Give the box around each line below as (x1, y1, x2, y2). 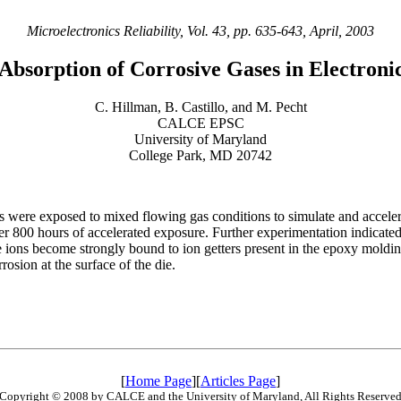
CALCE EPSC (157, 115, 244, 131)
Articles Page (200, 372, 276, 388)
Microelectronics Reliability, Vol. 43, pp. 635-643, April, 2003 (27, 23, 374, 38)
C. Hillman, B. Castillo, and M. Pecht (94, 98, 307, 115)
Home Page (125, 372, 192, 388)
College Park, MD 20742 (129, 147, 272, 163)
